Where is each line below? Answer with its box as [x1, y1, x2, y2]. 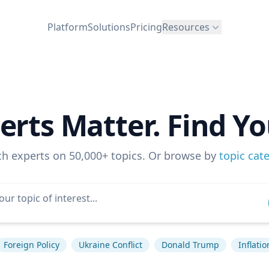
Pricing [130, 20, 162, 34]
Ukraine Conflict [78, 239, 142, 250]
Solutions [88, 20, 130, 34]
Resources [162, 20, 210, 34]
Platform [47, 20, 88, 34]
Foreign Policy [3, 239, 59, 250]
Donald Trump [161, 239, 219, 250]
